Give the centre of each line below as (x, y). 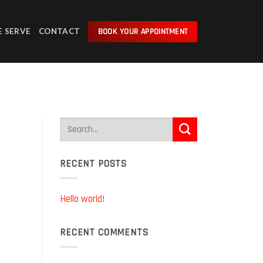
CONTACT (60, 31)
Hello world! (82, 199)
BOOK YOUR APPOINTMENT (143, 31)
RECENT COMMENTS (104, 233)
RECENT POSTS (94, 163)
